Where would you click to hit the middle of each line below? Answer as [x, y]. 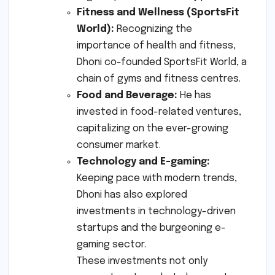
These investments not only [142, 261]
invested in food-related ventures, [159, 112]
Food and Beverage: [127, 95]
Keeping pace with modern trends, [157, 178]
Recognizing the [153, 29]
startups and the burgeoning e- [151, 228]
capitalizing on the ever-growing [153, 128]
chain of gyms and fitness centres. [159, 79]
